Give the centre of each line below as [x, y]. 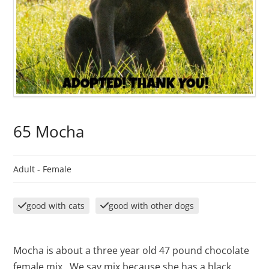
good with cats [56, 206]
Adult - [28, 169]
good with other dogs [152, 206]
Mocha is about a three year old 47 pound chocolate [131, 251]
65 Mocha [49, 132]
